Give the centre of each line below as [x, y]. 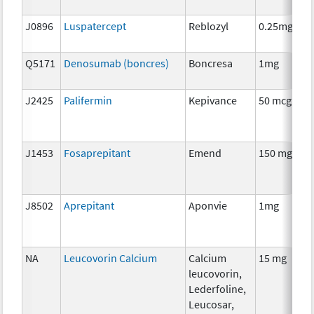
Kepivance [213, 100]
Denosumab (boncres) [117, 63]
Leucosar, [212, 304]
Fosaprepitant [97, 152]
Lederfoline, [218, 288]
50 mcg [275, 100]
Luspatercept [95, 26]
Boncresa [211, 63]
